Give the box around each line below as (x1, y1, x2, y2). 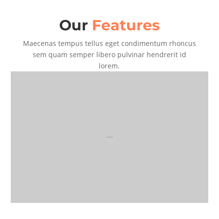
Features (91, 16, 160, 34)
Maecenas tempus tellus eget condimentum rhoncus (22, 38, 196, 48)
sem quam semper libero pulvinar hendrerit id (32, 49, 186, 59)
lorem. (99, 61, 120, 70)
